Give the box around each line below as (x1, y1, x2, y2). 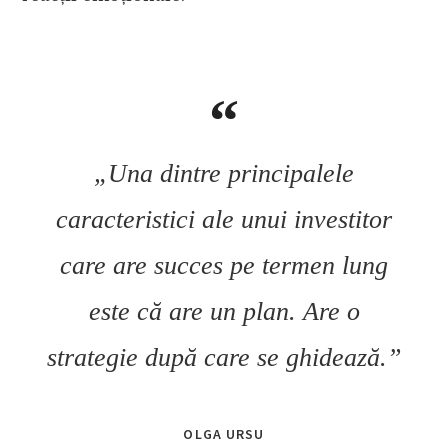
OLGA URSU (183, 425, 265, 444)
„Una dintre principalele (94, 159, 354, 189)
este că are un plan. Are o (88, 297, 360, 327)
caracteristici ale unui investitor (56, 205, 392, 235)
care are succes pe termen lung (60, 251, 388, 281)
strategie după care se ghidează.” (47, 343, 401, 373)
